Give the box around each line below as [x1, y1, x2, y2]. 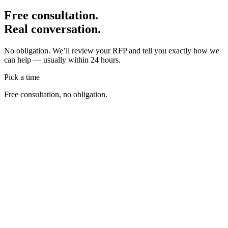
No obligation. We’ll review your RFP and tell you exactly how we [4, 46, 219, 55]
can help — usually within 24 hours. [4, 55, 121, 64]
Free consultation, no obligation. [4, 90, 107, 99]
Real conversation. [4, 22, 101, 36]
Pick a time [4, 72, 40, 81]
